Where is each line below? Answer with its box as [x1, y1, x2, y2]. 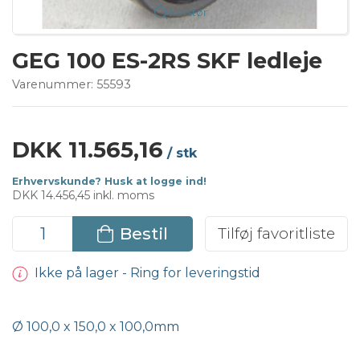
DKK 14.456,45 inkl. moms [12, 187, 154, 202]
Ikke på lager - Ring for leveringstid [34, 264, 260, 280]
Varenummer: [12, 76, 96, 92]
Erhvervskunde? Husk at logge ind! [12, 174, 207, 187]
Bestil [119, 223, 168, 243]
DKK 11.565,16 [12, 136, 163, 163]
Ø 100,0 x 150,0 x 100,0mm [12, 319, 179, 335]
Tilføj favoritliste [218, 223, 335, 243]
